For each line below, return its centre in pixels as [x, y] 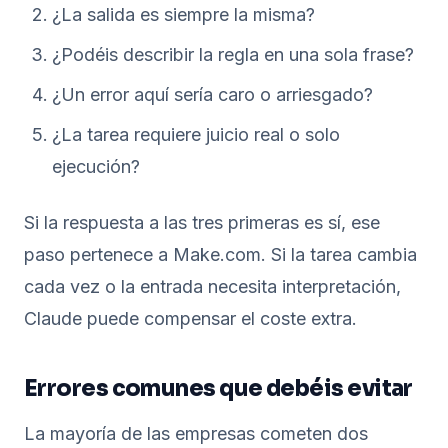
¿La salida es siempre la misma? [183, 14]
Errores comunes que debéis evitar [218, 388]
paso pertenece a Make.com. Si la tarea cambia [220, 254]
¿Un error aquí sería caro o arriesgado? [212, 94]
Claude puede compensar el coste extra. [190, 318]
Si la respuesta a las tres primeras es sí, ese [202, 222]
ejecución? [96, 166]
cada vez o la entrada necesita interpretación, [212, 286]
